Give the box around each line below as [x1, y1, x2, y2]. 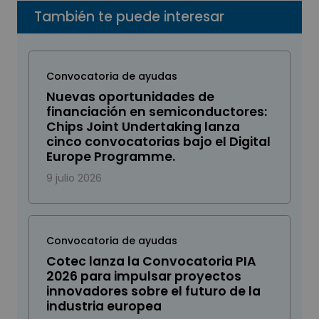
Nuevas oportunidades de [46, 88, 214, 106]
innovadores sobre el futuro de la [46, 283, 261, 300]
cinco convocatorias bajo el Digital [46, 133, 271, 151]
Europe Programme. [46, 148, 175, 166]
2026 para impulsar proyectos [46, 268, 241, 286]
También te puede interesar [34, 7, 224, 27]
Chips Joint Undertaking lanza [46, 118, 240, 136]
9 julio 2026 [46, 171, 102, 186]
